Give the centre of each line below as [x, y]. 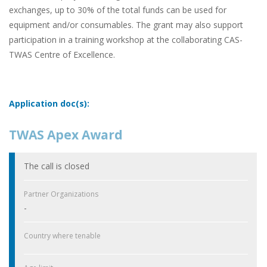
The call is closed [57, 166]
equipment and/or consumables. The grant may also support [126, 25]
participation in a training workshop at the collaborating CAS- [126, 40]
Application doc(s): [49, 104]
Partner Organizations [61, 194]
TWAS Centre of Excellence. [62, 55]
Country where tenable [62, 235]
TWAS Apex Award [66, 135]
